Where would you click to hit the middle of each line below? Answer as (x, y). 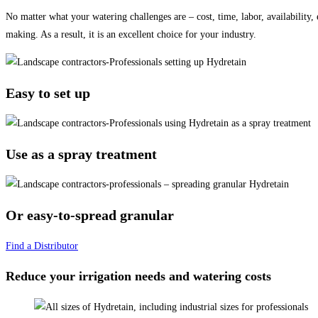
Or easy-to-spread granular (90, 215)
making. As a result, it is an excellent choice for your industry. (131, 34)
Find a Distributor (42, 246)
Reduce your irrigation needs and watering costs (138, 276)
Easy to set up (48, 93)
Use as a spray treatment (81, 154)
